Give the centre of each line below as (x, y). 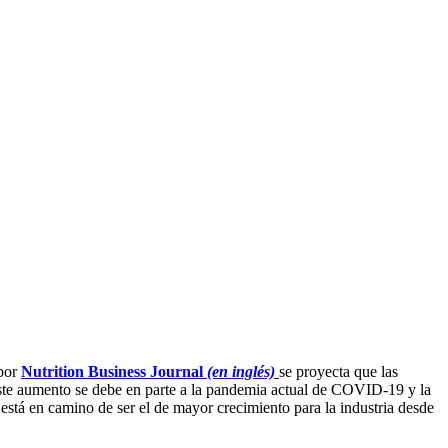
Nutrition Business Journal (112, 372)
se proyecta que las (338, 372)
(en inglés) (241, 372)
